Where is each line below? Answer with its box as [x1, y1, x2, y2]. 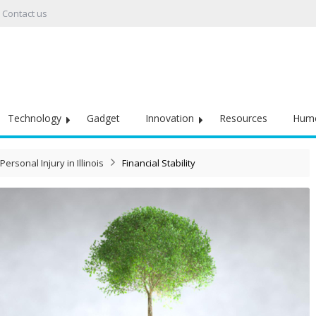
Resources [219, 111, 267, 125]
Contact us [2, 7, 47, 20]
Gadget [87, 111, 120, 125]
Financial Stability [122, 157, 195, 169]
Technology [8, 111, 61, 125]
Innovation [145, 111, 194, 125]
